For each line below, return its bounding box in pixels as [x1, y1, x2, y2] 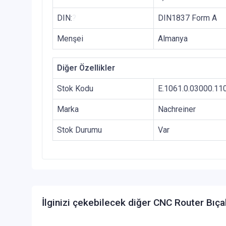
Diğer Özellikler [57, 63, 115, 73]
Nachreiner [158, 104, 196, 115]
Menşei [57, 34, 83, 44]
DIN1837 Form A [158, 13, 217, 23]
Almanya [158, 34, 188, 44]
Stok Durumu [57, 125, 102, 135]
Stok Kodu [57, 84, 93, 94]
